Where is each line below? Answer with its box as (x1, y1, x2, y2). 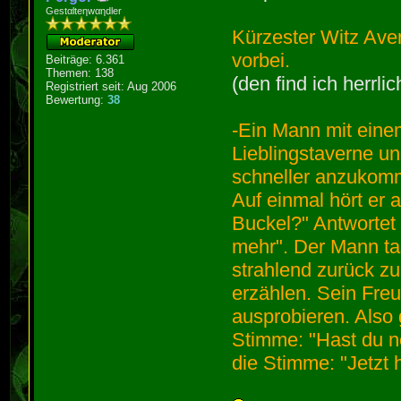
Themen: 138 (46, 65, 115, 80)
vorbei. (232, 48, 291, 72)
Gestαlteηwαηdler (46, 4, 123, 16)
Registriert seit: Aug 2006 (46, 79, 177, 93)
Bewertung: (46, 92, 108, 107)
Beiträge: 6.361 (46, 52, 125, 66)
